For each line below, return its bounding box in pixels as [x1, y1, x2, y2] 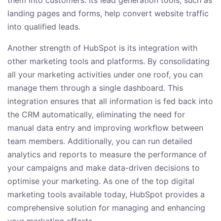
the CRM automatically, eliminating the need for [7, 110, 185, 120]
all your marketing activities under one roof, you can [7, 70, 203, 80]
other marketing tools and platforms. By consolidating [7, 56, 210, 67]
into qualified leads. [7, 22, 80, 32]
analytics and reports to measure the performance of [7, 149, 207, 160]
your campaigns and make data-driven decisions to [7, 163, 200, 173]
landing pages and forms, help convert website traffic [7, 8, 209, 19]
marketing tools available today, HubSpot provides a [7, 189, 205, 200]
